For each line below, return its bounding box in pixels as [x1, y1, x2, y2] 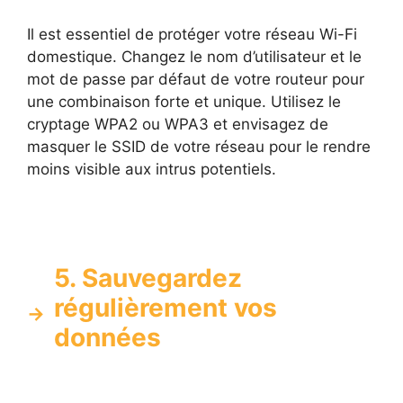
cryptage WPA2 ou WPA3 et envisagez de [27, 115, 328, 134]
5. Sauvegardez [54, 262, 242, 293]
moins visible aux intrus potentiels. [27, 160, 276, 179]
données [54, 321, 161, 353]
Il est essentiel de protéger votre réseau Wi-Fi [27, 25, 357, 44]
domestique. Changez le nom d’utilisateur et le [27, 48, 362, 67]
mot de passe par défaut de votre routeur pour [27, 70, 364, 89]
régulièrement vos [54, 291, 277, 323]
